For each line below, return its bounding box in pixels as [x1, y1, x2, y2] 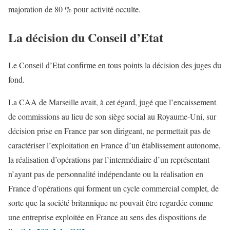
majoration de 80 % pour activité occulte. [8, 3, 141, 14]
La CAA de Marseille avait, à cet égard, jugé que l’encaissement [8, 97, 216, 108]
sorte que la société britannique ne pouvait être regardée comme [8, 197, 213, 208]
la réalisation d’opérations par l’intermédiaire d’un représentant [8, 154, 209, 165]
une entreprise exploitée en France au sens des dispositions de [8, 212, 206, 223]
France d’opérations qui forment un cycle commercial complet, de [8, 183, 219, 194]
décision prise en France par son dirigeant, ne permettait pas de [8, 125, 210, 137]
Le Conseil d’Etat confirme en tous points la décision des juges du [8, 60, 221, 71]
